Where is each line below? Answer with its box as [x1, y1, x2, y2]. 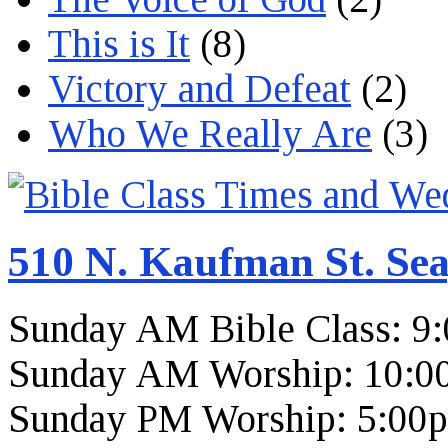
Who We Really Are [48, 112, 372, 156]
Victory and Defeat [48, 67, 351, 111]
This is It [48, 22, 190, 66]
